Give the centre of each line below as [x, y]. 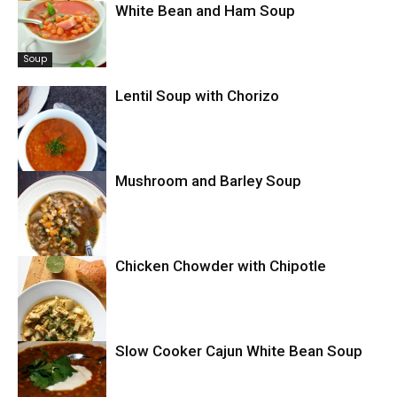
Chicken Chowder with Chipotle [221, 265]
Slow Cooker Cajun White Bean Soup [239, 350]
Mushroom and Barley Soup [208, 180]
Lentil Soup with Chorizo [197, 95]
